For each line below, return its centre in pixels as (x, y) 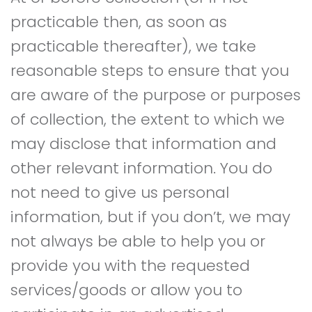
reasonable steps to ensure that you (150, 71)
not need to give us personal (120, 193)
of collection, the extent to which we (148, 119)
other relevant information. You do (141, 168)
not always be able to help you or (138, 241)
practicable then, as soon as (119, 22)
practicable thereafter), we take (133, 46)
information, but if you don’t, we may (150, 217)
